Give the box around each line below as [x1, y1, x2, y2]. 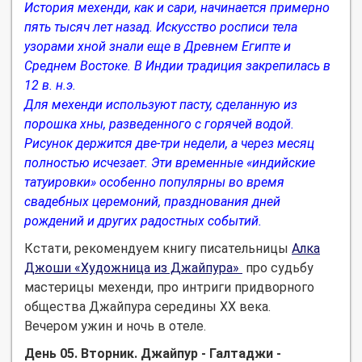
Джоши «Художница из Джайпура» [24, 259, 242, 276]
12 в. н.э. [24, 77, 76, 93]
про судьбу [242, 259, 314, 276]
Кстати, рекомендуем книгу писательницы [24, 240, 292, 256]
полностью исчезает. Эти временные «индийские [24, 154, 315, 170]
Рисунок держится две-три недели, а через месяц [24, 135, 314, 151]
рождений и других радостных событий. [24, 213, 262, 229]
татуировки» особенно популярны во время [24, 174, 284, 190]
